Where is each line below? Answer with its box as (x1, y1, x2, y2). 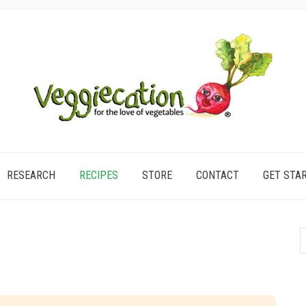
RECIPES (79, 169, 118, 182)
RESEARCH (7, 169, 55, 182)
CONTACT (196, 169, 239, 182)
